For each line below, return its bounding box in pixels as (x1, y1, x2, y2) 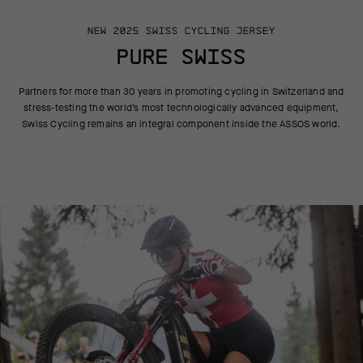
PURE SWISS (117, 42, 246, 70)
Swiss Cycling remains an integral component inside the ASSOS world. (22, 117, 341, 130)
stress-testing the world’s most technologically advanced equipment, (23, 101, 340, 114)
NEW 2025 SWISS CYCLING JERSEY (88, 23, 275, 36)
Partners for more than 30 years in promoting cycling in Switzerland (19, 85, 327, 98)
